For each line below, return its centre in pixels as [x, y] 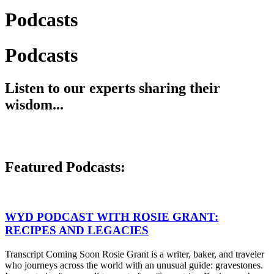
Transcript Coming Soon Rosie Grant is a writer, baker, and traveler [135, 254]
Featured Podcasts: [65, 167]
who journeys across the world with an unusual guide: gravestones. [134, 265]
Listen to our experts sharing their [113, 88]
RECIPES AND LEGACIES [77, 230]
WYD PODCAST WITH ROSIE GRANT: [112, 217]
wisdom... [34, 104]
